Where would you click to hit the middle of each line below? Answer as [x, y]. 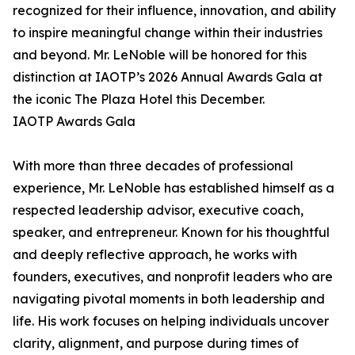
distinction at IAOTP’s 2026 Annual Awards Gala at [168, 77]
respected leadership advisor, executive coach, [158, 210]
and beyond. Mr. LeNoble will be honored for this [160, 55]
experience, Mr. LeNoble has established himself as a [174, 188]
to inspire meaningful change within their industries [168, 33]
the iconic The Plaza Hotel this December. [139, 99]
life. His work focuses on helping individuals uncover [171, 321]
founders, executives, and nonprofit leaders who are [173, 277]
